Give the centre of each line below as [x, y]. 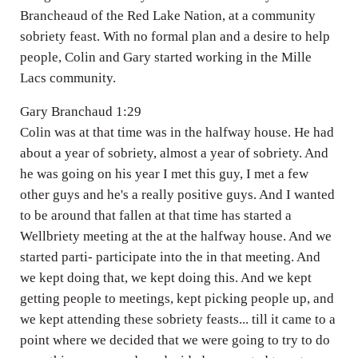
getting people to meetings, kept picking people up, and [177, 298]
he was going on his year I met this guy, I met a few [164, 173]
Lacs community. [68, 78]
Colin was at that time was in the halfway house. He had [177, 132]
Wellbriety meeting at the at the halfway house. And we [175, 236]
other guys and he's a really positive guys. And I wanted [177, 194]
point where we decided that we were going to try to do [175, 340]
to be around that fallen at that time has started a [155, 215]
